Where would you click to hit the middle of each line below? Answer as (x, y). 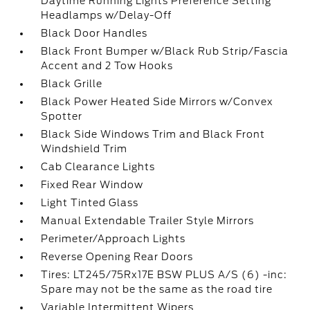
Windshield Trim (84, 149)
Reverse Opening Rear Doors (117, 257)
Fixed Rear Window (92, 185)
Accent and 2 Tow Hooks (107, 66)
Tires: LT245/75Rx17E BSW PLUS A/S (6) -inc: (164, 275)
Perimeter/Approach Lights (113, 239)
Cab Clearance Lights (98, 167)
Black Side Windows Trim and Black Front (153, 134)
